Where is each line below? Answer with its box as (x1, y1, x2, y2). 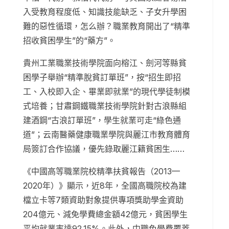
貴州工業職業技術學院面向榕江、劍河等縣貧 (23, 58, 187, 68)
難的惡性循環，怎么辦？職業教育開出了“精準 (23, 21, 190, 32)
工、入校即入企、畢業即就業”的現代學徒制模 (23, 86, 190, 97)
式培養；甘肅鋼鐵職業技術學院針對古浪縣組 (23, 101, 187, 111)
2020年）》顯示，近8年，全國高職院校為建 (23, 180, 187, 191)
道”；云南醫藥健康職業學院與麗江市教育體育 (23, 129, 190, 140)
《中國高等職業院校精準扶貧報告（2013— (23, 166, 180, 177)
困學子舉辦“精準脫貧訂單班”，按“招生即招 (23, 72, 181, 83)
